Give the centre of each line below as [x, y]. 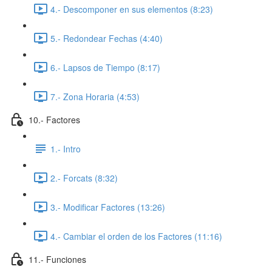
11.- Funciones [57, 259]
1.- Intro [66, 148]
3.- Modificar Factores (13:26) [108, 207]
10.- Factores [54, 119]
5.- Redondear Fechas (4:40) [107, 38]
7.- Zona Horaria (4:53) [95, 96]
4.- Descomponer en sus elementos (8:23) [132, 9]
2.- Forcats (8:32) [84, 178]
